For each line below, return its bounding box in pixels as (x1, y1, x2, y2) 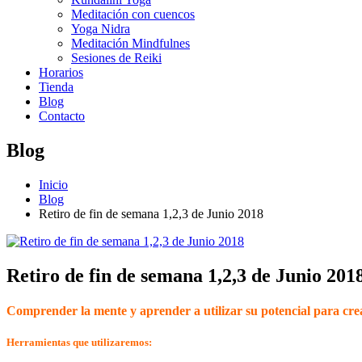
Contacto (39, 109, 85, 123)
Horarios (39, 65, 83, 79)
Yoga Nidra (71, 22, 130, 36)
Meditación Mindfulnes (71, 36, 190, 50)
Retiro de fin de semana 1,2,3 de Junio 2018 (39, 206, 263, 221)
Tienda (39, 80, 74, 94)
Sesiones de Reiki (71, 51, 162, 65)
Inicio (39, 177, 68, 192)
